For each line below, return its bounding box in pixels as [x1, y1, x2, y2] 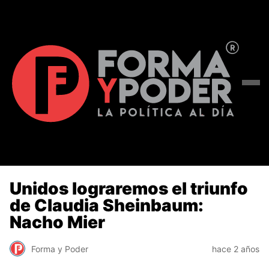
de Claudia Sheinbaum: [10, 195, 204, 216]
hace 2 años [212, 243, 259, 254]
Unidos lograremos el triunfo [10, 178, 248, 199]
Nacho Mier [10, 211, 105, 232]
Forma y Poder [31, 243, 88, 254]
